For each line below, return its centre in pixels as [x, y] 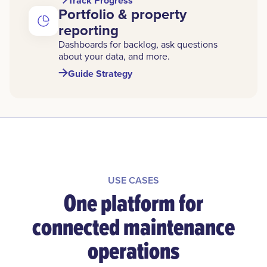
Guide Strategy [100, 73]
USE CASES [133, 181]
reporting [89, 30]
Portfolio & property [122, 14]
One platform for [133, 203]
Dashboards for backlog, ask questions [138, 44]
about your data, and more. [114, 56]
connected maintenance [133, 227]
